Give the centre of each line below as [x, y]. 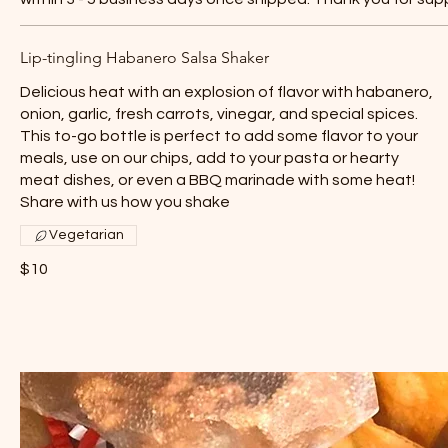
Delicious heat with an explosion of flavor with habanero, [226, 92]
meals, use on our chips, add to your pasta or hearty [209, 158]
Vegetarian [86, 235]
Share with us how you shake [125, 202]
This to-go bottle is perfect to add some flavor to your [219, 136]
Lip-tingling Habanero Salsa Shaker [144, 57]
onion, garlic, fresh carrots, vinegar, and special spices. [219, 114]
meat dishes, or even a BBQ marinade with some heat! [217, 180]
